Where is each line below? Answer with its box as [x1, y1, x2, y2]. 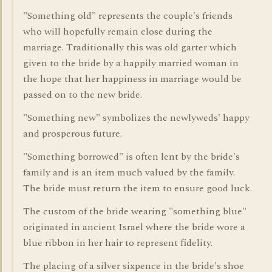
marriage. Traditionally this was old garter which [23, 40, 237, 55]
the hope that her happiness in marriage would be [23, 72, 242, 86]
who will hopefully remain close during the [23, 24, 212, 39]
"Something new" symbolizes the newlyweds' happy [23, 110, 250, 125]
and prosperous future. [23, 126, 122, 141]
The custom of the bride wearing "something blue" [23, 204, 246, 219]
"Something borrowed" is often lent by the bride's [23, 149, 240, 164]
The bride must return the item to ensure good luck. [23, 181, 252, 195]
